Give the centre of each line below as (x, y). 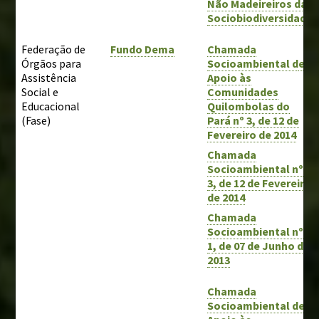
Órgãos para (52, 63)
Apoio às (230, 77)
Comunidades (243, 91)
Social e (40, 91)
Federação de (54, 49)
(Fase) (36, 120)
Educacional (51, 106)
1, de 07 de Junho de (259, 245)
